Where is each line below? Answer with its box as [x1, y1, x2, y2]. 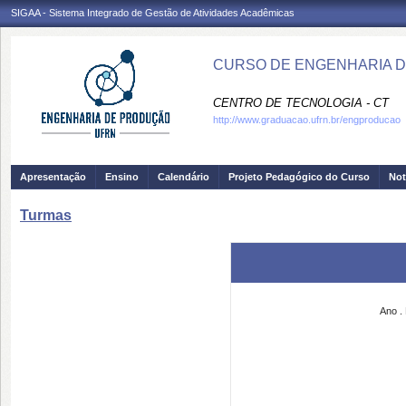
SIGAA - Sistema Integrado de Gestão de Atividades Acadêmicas [11, 7, 295, 18]
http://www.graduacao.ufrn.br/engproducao [213, 114, 401, 125]
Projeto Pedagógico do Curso [228, 171, 370, 182]
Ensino [105, 171, 139, 182]
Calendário [158, 171, 209, 182]
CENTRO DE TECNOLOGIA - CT [213, 96, 389, 110]
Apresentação [20, 171, 86, 182]
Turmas [20, 208, 72, 223]
